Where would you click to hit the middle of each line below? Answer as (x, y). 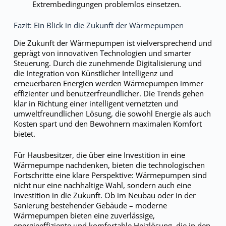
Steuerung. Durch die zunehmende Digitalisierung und (107, 63)
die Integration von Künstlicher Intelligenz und (93, 73)
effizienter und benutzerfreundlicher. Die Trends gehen (108, 93)
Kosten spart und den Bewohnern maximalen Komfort (107, 123)
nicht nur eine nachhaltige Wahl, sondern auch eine (102, 185)
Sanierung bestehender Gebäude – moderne (90, 205)
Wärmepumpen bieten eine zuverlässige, (84, 215)
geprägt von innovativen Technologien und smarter (102, 53)
